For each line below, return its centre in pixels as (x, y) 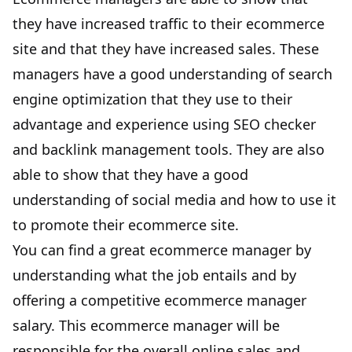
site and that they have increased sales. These (166, 49)
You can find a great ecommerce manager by (162, 250)
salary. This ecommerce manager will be (146, 326)
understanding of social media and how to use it (174, 200)
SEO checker (275, 125)
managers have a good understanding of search (172, 74)
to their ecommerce (257, 24)
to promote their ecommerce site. (126, 225)
